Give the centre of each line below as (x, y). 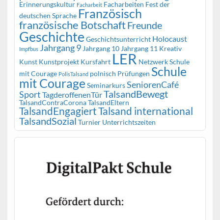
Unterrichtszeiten (129, 122)
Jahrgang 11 (139, 48)
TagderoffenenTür (72, 94)
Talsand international (145, 111)
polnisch (103, 73)
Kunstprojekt (59, 61)
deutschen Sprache (48, 15)
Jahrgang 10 (101, 48)
